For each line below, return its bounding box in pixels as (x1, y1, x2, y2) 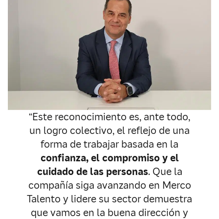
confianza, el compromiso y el (40, 152, 179, 165)
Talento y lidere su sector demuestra (27, 193, 192, 206)
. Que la (148, 165, 182, 178)
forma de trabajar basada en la (41, 138, 178, 151)
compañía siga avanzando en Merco (28, 179, 191, 192)
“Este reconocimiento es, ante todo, (29, 110, 190, 124)
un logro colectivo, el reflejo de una (29, 124, 190, 137)
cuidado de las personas (37, 165, 148, 178)
